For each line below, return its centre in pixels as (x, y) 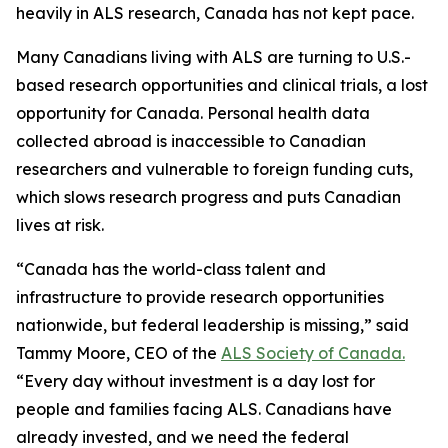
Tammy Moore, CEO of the (118, 353)
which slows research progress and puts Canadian (208, 197)
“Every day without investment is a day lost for (195, 381)
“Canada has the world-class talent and (171, 269)
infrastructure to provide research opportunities (200, 297)
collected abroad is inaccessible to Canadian (191, 141)
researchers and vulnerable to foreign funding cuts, (214, 169)
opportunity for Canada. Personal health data (193, 113)
